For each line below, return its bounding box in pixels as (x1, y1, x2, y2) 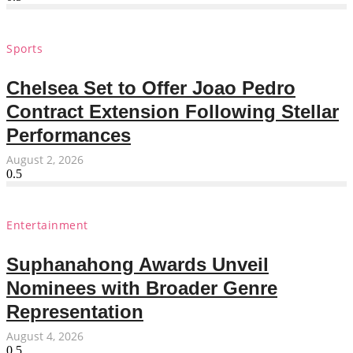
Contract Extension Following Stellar (6, 100, 339, 122)
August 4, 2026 (6, 328, 84, 344)
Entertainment (6, 217, 88, 233)
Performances (6, 124, 131, 146)
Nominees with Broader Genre (6, 277, 277, 299)
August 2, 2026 (6, 151, 84, 167)
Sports (6, 41, 43, 57)
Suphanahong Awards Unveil (6, 253, 269, 275)
